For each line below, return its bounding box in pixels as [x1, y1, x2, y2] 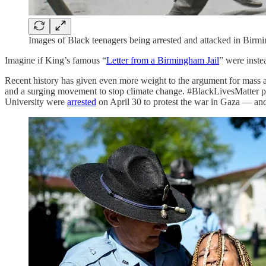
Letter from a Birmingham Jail [106, 55, 219, 65]
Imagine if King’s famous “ [5, 55, 106, 65]
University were [5, 96, 67, 107]
